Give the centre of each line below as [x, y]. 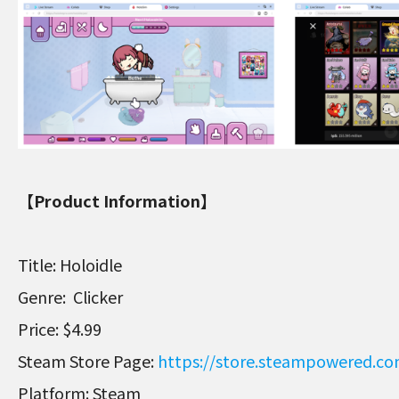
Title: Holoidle [70, 264]
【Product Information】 [117, 200]
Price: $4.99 [60, 328]
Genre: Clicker [70, 296]
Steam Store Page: [88, 360]
